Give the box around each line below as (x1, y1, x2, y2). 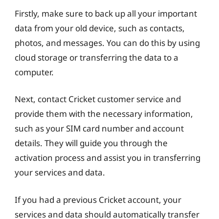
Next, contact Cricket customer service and (15, 93, 181, 105)
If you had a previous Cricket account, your (15, 194, 181, 205)
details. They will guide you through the (15, 137, 168, 149)
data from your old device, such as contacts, (15, 22, 185, 34)
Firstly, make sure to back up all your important (15, 7, 197, 19)
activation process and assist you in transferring (15, 152, 200, 163)
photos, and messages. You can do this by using (15, 37, 200, 48)
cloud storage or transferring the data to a (15, 51, 178, 63)
